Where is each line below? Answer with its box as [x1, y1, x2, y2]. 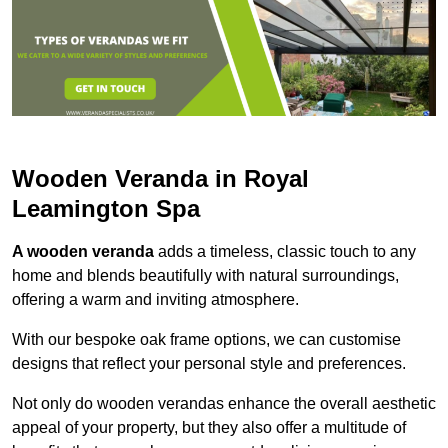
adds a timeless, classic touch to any [154, 242, 416, 260]
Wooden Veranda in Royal [12, 164, 309, 192]
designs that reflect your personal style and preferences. [12, 354, 406, 372]
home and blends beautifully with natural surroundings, [12, 266, 399, 284]
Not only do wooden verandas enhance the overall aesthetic [12, 394, 436, 412]
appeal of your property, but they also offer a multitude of [12, 418, 406, 436]
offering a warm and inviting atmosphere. [12, 290, 299, 308]
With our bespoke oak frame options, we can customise [12, 330, 401, 348]
